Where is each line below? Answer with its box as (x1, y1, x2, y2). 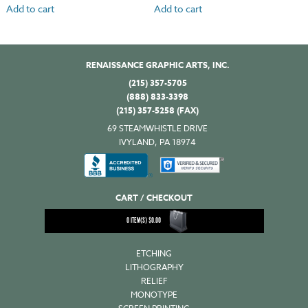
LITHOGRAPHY (124, 261, 184, 273)
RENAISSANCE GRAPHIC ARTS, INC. (85, 58, 230, 71)
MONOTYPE (131, 288, 177, 300)
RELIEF (140, 274, 168, 287)
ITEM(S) (129, 216, 148, 226)
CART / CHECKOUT (115, 191, 192, 203)
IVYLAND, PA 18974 (119, 135, 196, 148)
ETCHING (136, 247, 172, 259)
